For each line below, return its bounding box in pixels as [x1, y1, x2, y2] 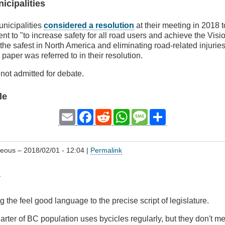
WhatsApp [129, 113, 167, 122]
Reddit [111, 113, 135, 122]
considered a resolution [44, 21, 135, 30]
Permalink [90, 146, 123, 155]
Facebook [93, 113, 129, 122]
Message [147, 113, 180, 122]
